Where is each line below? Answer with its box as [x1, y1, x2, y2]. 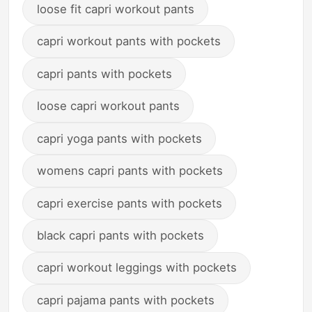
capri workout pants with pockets [36, 34, 221, 49]
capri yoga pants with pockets [36, 131, 202, 146]
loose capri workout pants [36, 99, 180, 114]
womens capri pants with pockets [36, 164, 223, 178]
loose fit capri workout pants [36, 1, 194, 16]
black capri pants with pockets [36, 228, 204, 243]
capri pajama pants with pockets [36, 292, 214, 307]
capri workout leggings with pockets [36, 260, 237, 275]
